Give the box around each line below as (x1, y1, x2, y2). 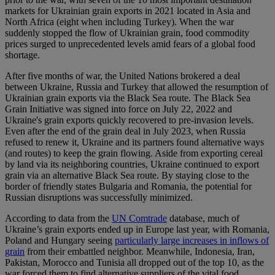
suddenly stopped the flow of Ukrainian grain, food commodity (5, 28, 249, 39)
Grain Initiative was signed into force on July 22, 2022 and (5, 104, 232, 115)
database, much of (167, 213, 239, 224)
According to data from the (5, 213, 112, 224)
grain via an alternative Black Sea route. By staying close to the (5, 170, 249, 181)
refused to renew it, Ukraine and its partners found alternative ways (5, 137, 264, 148)
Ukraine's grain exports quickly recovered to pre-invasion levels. (5, 115, 254, 126)
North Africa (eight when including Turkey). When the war (5, 17, 234, 28)
